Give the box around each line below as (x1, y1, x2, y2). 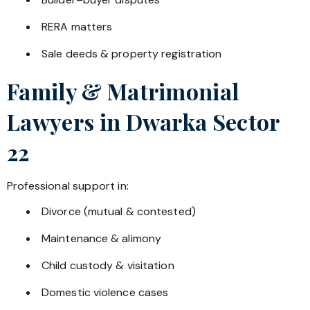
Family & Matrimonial (7, 76, 239, 107)
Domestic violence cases (42, 284, 169, 300)
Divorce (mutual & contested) (42, 203, 196, 219)
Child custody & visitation (42, 257, 174, 273)
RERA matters (42, 19, 113, 35)
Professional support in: (7, 179, 129, 194)
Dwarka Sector (125, 107, 280, 137)
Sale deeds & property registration (42, 46, 222, 62)
